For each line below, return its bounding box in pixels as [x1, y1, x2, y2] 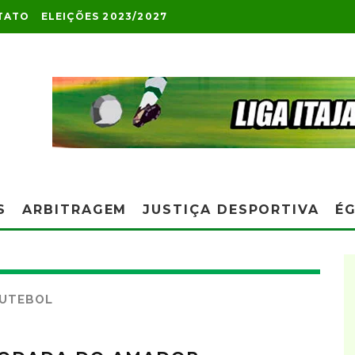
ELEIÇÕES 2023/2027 [40, 10, 168, 22]
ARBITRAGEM [22, 202, 128, 217]
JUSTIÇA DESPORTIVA [143, 202, 319, 217]
